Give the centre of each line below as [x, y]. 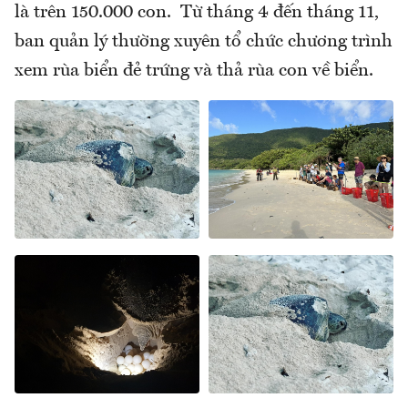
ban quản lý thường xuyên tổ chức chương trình [204, 41]
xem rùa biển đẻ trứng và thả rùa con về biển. [194, 71]
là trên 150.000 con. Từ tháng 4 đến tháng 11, [197, 12]
